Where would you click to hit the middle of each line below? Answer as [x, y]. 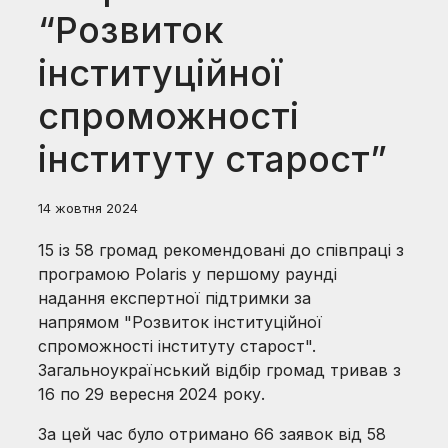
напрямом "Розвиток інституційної [180, 322]
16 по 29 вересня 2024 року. [152, 394]
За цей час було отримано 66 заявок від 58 [212, 434]
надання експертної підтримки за [175, 298]
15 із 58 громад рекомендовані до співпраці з [221, 250]
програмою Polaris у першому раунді [188, 274]
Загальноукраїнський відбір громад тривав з [220, 370]
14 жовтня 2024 [88, 208]
